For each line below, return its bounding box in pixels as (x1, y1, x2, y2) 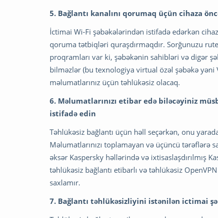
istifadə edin (50, 108, 96, 118)
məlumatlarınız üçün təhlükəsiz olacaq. (50, 77, 180, 87)
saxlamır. (50, 177, 80, 187)
